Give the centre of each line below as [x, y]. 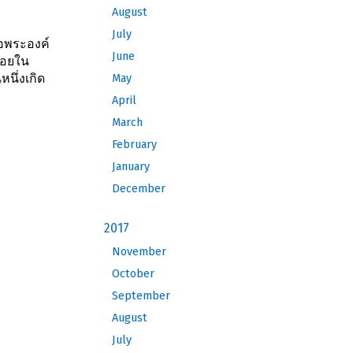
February [134, 145]
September [141, 296]
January [131, 167]
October [133, 274]
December [139, 189]
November [139, 252]
